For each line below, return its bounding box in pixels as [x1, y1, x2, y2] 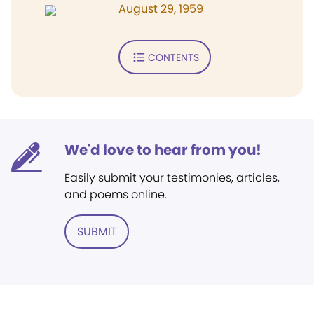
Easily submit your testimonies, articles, [64, 170, 280, 186]
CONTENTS [147, 50, 199, 64]
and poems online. [64, 186, 167, 203]
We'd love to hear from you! [64, 140, 261, 160]
